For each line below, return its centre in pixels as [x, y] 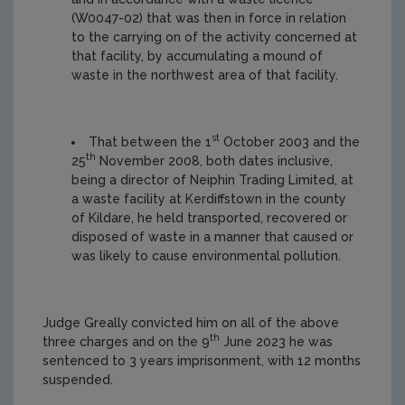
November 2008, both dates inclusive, [214, 160]
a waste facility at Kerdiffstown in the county [209, 198]
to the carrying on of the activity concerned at [214, 37]
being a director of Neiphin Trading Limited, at [212, 179]
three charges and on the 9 [126, 341]
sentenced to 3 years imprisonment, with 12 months [202, 360]
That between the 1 [150, 141]
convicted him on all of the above [235, 322]
